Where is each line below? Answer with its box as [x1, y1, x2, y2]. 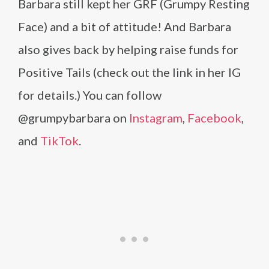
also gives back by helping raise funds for [18, 41, 238, 56]
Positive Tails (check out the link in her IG [18, 64, 241, 79]
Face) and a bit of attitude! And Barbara [18, 19, 231, 34]
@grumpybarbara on [18, 110, 129, 125]
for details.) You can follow [18, 87, 162, 102]
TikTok [40, 133, 79, 148]
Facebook [187, 110, 241, 125]
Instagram [129, 110, 183, 125]
